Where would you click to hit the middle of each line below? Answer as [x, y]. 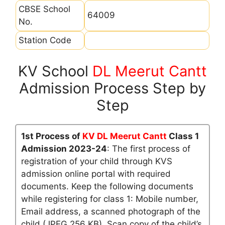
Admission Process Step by [113, 88]
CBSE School [44, 9]
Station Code [45, 40]
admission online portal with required [96, 174]
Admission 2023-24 [64, 149]
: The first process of [149, 149]
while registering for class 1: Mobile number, [110, 199]
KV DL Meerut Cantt [125, 136]
